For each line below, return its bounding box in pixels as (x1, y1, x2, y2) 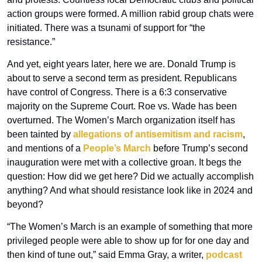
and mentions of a (7, 143, 83, 154)
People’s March (83, 143, 151, 154)
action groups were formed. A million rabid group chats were (7, 9, 254, 19)
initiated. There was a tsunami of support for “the (7, 23, 205, 33)
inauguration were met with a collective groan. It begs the (7, 157, 242, 168)
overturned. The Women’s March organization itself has (7, 115, 235, 126)
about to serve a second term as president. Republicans (7, 73, 237, 84)
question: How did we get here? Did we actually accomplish (7, 171, 254, 182)
